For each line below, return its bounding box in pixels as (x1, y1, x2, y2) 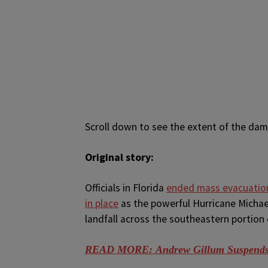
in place (85, 197, 118, 210)
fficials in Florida (92, 181, 166, 194)
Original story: (85, 151, 154, 164)
